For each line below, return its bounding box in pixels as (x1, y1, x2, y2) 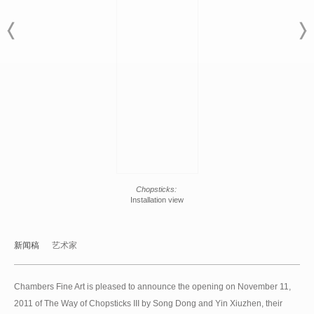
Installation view (130, 195, 184, 204)
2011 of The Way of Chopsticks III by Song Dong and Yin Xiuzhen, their (14, 298, 282, 308)
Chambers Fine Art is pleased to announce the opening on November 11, (14, 281, 291, 292)
